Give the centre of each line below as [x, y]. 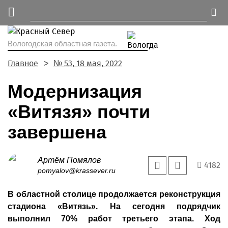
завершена [57, 132]
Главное [23, 63]
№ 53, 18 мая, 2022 [88, 63]
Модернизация [75, 91]
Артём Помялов [69, 160]
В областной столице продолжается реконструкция [114, 194]
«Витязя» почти [79, 112]
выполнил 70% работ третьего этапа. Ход [114, 219]
